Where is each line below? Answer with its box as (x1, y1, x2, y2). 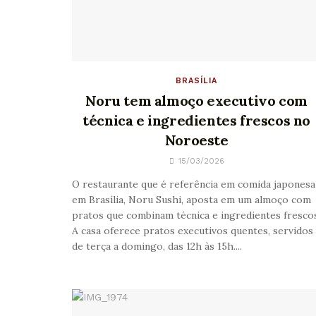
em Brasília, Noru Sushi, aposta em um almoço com (72, 193, 311, 206)
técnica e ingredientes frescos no (83, 111, 311, 129)
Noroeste (164, 130, 229, 149)
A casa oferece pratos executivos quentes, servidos (72, 224, 313, 237)
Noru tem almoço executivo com (85, 91, 308, 109)
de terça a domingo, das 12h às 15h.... (72, 239, 242, 253)
